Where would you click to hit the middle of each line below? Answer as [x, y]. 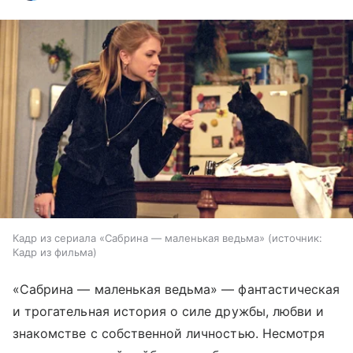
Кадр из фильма [53, 253]
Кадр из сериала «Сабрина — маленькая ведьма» [139, 238]
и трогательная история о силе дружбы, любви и [169, 312]
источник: [297, 238]
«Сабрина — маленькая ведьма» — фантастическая [176, 290]
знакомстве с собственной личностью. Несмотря [169, 334]
